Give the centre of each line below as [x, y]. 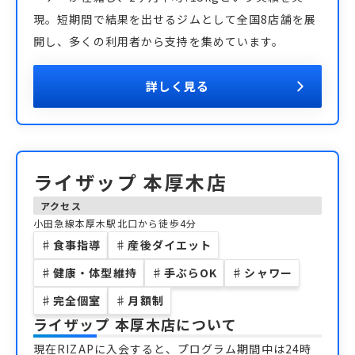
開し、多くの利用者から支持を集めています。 [159, 41]
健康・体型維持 [95, 273]
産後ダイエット [170, 245]
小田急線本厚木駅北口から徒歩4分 [115, 223]
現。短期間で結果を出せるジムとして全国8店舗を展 [175, 19]
